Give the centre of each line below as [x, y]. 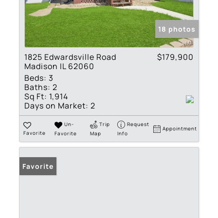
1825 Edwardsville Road [70, 57]
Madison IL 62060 [59, 66]
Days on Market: [56, 106]
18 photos [177, 29]
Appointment [180, 129]
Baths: [37, 87]
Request [138, 124]
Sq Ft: [36, 97]
